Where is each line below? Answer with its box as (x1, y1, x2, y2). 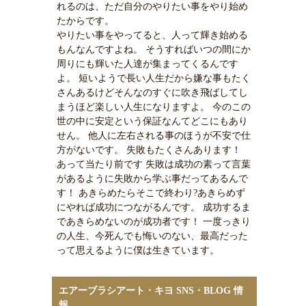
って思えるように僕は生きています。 (57, 245, 219, 256)
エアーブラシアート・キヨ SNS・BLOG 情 (59, 286, 243, 296)
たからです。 (57, 16, 114, 27)
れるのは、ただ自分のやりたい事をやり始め (57, 1, 248, 12)
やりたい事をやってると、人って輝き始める (57, 30, 248, 41)
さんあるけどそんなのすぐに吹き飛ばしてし (57, 87, 248, 98)
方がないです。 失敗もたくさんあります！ (57, 145, 241, 156)
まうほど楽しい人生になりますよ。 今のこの (57, 102, 251, 113)
